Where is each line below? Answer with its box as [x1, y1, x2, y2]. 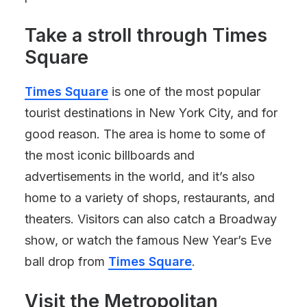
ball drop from [25, 254, 108, 269]
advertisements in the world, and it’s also [25, 169, 255, 184]
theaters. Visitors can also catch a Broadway [25, 212, 277, 226]
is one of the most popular [108, 84, 260, 99]
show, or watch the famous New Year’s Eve [25, 233, 271, 247]
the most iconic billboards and [25, 148, 195, 162]
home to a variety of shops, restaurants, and [25, 191, 275, 205]
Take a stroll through [25, 24, 212, 47]
